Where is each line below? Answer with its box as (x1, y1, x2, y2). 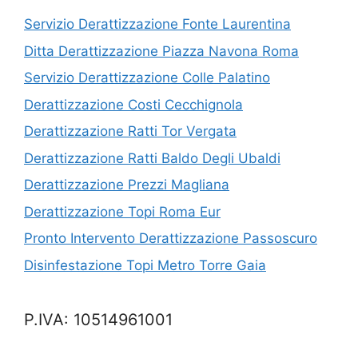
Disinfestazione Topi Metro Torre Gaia (24, 257, 266, 273)
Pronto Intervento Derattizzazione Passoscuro (24, 230, 317, 247)
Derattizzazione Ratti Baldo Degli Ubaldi (24, 149, 280, 166)
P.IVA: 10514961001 (24, 309, 173, 329)
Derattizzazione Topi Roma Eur (24, 203, 221, 220)
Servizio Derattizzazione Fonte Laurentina (24, 16, 291, 33)
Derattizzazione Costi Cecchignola (24, 96, 243, 113)
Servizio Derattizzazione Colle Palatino (24, 70, 270, 86)
